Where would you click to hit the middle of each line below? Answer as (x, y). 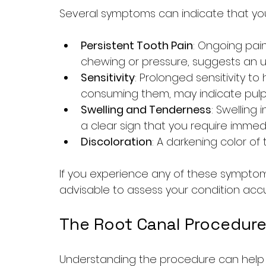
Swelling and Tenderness (146, 109)
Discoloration (116, 141)
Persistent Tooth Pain (137, 45)
